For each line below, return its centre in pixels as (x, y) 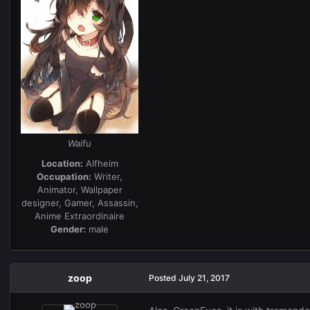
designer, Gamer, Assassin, (80, 202)
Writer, (107, 176)
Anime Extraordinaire (80, 216)
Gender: (68, 229)
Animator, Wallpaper (80, 189)
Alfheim (100, 163)
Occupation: (64, 176)
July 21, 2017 (204, 277)
